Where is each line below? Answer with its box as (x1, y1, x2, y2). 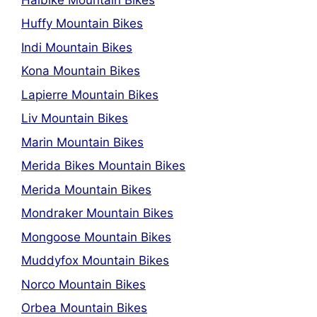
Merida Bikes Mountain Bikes (21, 158, 185, 173)
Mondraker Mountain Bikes (21, 206, 173, 220)
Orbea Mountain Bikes (21, 301, 147, 315)
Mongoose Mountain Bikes (21, 229, 171, 244)
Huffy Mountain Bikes (21, 16, 143, 30)
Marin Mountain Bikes (21, 134, 144, 149)
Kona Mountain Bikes (21, 64, 140, 78)
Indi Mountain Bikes (21, 40, 132, 54)
